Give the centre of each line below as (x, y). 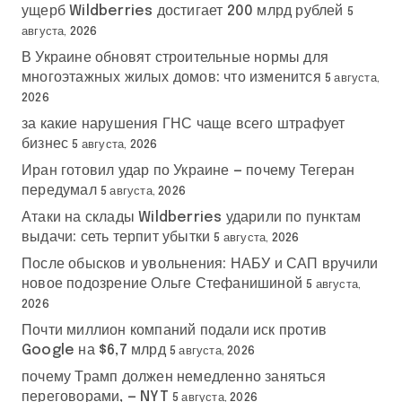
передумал (59, 190)
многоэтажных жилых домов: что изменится (171, 77)
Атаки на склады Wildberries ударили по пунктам (192, 217)
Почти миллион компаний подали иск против (175, 330)
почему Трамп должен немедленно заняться (174, 377)
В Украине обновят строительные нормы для (175, 57)
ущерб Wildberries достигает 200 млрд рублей (183, 11)
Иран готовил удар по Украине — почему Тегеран (188, 170)
